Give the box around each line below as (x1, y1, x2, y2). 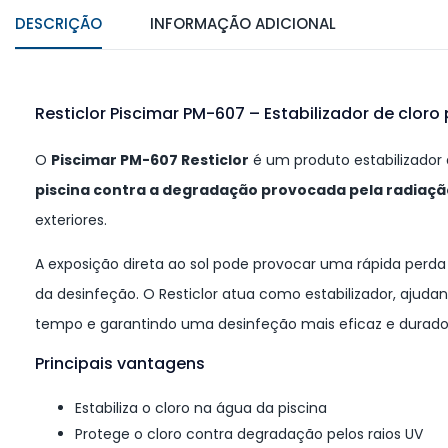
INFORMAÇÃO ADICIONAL (150, 13, 336, 35)
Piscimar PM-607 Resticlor (51, 150, 249, 171)
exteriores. (35, 210, 107, 231)
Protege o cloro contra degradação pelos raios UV (75, 424, 423, 445)
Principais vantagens (35, 352, 205, 376)
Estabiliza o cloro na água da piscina (75, 398, 327, 419)
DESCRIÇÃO (15, 13, 102, 35)
